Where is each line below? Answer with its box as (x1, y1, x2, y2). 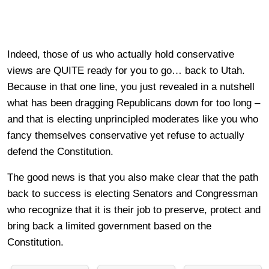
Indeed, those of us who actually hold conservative (7, 49, 234, 60)
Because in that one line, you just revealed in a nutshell (7, 81, 255, 92)
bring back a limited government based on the (7, 220, 211, 232)
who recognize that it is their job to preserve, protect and (7, 204, 261, 216)
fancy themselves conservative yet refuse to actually (7, 130, 244, 141)
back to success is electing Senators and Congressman (7, 188, 258, 199)
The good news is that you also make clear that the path (7, 172, 258, 183)
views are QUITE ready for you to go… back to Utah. (7, 65, 245, 76)
